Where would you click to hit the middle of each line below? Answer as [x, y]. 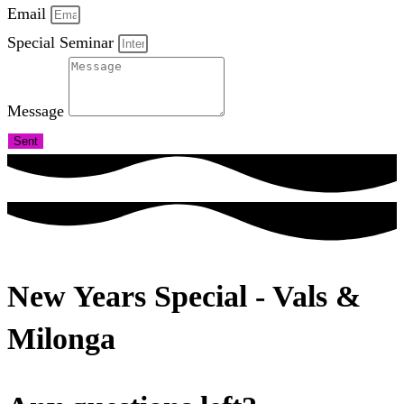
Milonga [61, 339]
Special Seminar [63, 42]
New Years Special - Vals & [184, 297]
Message [38, 110]
